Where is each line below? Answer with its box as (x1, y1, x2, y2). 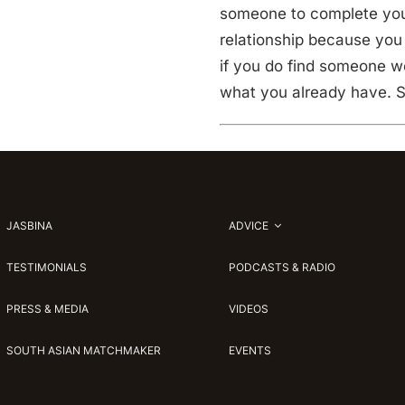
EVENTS (228, 344, 271, 357)
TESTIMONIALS (6, 260, 88, 274)
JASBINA (6, 219, 53, 232)
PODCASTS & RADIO (228, 260, 335, 274)
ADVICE (228, 219, 268, 232)
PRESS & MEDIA (6, 302, 89, 316)
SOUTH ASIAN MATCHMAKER (6, 344, 162, 357)
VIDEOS (228, 302, 268, 316)
